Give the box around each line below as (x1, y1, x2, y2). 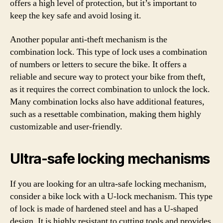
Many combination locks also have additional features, (10, 96, 205, 108)
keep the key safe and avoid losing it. (10, 10, 141, 21)
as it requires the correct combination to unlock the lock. (10, 83, 210, 95)
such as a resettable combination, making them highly (10, 108, 201, 120)
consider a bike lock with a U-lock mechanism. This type (10, 190, 213, 202)
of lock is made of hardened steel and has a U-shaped (10, 203, 198, 215)
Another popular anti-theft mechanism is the (10, 33, 167, 45)
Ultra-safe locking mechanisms (10, 150, 210, 167)
